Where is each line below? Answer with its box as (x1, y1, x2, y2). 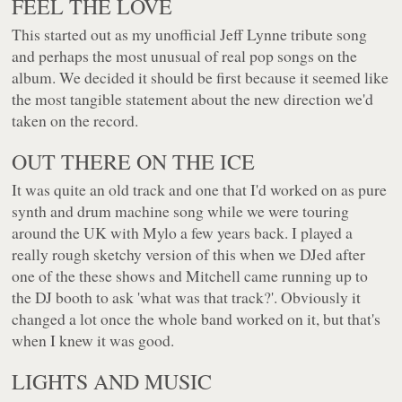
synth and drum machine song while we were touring (12, 200, 350, 223)
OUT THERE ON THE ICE (12, 147, 256, 177)
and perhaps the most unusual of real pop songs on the (12, 45, 358, 67)
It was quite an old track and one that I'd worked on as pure (12, 179, 388, 201)
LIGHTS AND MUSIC (12, 367, 213, 397)
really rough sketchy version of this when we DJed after (12, 243, 366, 266)
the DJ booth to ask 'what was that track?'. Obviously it (12, 286, 362, 309)
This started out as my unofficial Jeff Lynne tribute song (12, 23, 368, 46)
